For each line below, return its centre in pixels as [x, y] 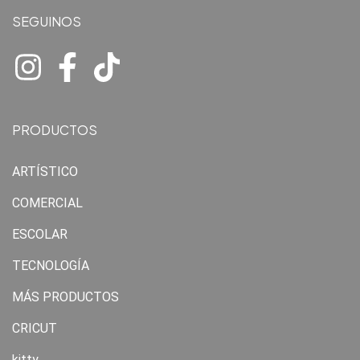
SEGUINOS [47, 21]
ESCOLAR [40, 234]
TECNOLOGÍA [51, 266]
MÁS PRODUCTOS [65, 297]
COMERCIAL [47, 203]
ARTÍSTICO [45, 172]
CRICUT [35, 328]
